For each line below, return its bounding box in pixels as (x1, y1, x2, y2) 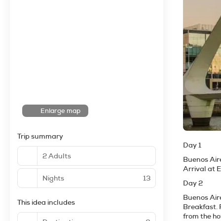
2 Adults (42, 151, 71, 160)
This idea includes (17, 198, 75, 207)
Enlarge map (40, 107, 81, 115)
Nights (42, 173, 64, 183)
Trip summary (17, 132, 63, 141)
